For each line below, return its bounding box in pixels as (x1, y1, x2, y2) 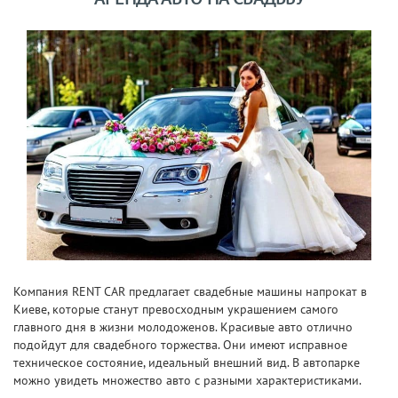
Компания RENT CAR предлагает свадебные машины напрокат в (13, 283, 367, 299)
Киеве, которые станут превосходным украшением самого (13, 300, 338, 317)
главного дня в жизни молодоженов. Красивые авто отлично (13, 318, 353, 335)
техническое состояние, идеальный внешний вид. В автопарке (13, 354, 360, 370)
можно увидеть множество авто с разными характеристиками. (13, 371, 362, 388)
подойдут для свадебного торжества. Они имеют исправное (13, 336, 347, 353)
